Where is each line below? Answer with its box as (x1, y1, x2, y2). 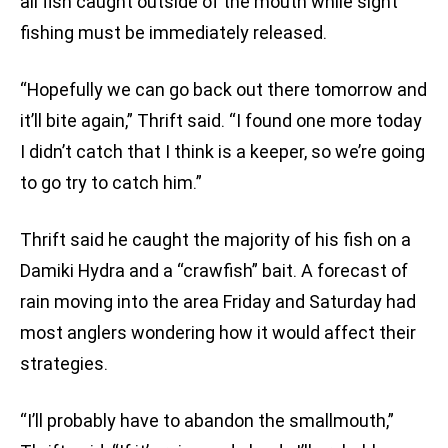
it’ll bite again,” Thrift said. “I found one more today (20, 110, 422, 132)
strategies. (20, 353, 108, 375)
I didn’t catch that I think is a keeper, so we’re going (20, 141, 425, 163)
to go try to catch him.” (20, 172, 202, 194)
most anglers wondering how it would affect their (20, 322, 416, 344)
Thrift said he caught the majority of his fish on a (20, 229, 411, 251)
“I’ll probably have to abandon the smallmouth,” (20, 410, 394, 432)
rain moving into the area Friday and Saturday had (20, 291, 416, 313)
